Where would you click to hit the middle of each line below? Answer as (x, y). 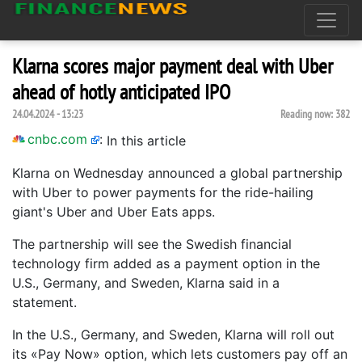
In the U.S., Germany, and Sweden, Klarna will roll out (173, 335)
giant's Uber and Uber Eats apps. (114, 212)
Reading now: (308, 114)
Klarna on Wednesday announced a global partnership (177, 173)
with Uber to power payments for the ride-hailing (163, 192)
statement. (46, 302)
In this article (146, 141)
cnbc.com (57, 139)
